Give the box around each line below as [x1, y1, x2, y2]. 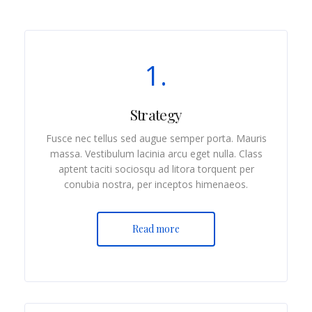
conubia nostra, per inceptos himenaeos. [64, 177, 248, 191]
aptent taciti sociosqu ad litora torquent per [58, 162, 254, 175]
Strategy [130, 104, 182, 124]
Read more [132, 221, 180, 235]
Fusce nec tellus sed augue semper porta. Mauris [45, 131, 267, 145]
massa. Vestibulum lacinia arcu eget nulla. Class [49, 146, 263, 160]
